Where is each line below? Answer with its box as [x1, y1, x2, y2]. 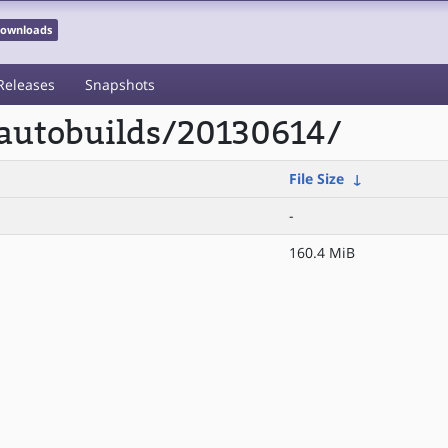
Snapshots [85, 75, 155, 94]
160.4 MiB [289, 243, 355, 262]
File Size [289, 169, 344, 188]
